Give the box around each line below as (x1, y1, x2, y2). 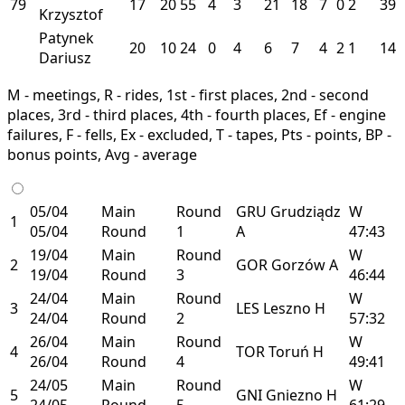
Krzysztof (39, 4, 103, 24)
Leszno (263, 297, 315, 318)
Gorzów (271, 254, 329, 275)
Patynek (39, 27, 94, 48)
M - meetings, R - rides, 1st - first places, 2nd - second (7, 84, 369, 105)
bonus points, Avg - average (7, 144, 197, 165)
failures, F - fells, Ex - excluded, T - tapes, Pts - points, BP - (7, 124, 391, 145)
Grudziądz (270, 201, 341, 221)
